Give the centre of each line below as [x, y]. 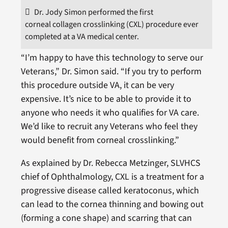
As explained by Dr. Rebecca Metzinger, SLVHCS [110, 163]
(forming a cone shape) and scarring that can [106, 218]
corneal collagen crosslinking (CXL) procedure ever [111, 24]
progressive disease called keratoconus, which [110, 190]
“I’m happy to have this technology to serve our [112, 58]
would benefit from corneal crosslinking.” [100, 140]
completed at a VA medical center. [82, 36]
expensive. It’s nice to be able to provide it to [106, 99]
